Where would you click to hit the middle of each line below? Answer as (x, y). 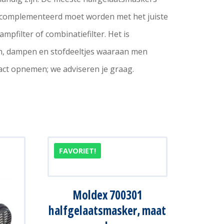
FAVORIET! (77, 151)
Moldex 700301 (107, 195)
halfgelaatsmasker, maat (107, 210)
